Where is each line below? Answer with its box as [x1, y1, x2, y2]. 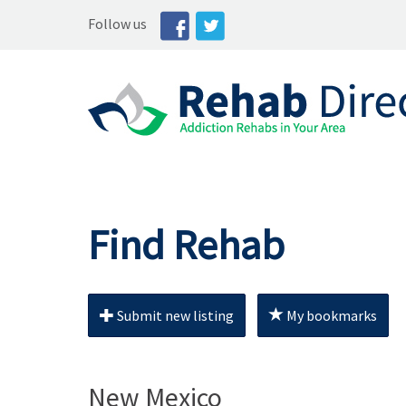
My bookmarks [284, 306, 377, 324]
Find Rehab [88, 218, 285, 271]
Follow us [88, 14, 147, 33]
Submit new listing [114, 306, 234, 324]
